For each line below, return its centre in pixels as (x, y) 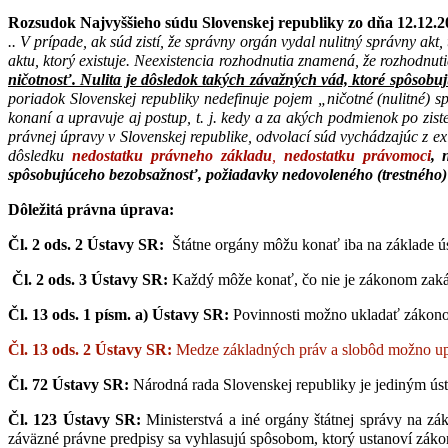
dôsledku (40, 156)
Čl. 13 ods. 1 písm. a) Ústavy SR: (120, 315)
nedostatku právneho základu (171, 156)
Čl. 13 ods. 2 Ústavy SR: (90, 350)
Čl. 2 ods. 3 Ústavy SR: (90, 280)
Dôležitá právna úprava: (91, 210)
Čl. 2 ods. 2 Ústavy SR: (88, 245)
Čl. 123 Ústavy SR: (74, 420)
